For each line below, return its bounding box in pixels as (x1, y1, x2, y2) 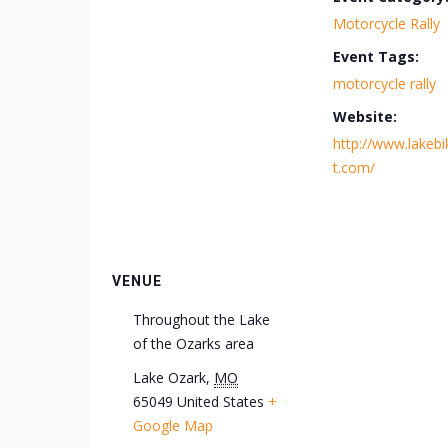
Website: (333, 107, 397, 126)
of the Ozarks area (133, 334, 254, 353)
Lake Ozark (133, 368, 206, 387)
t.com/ (333, 158, 375, 177)
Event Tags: (333, 47, 419, 66)
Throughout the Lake (133, 310, 270, 329)
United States (177, 392, 264, 411)
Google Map (133, 416, 213, 435)
